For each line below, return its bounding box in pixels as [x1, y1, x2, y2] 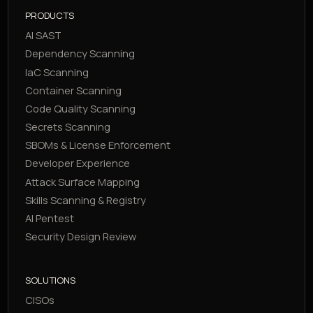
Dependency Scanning [25, 46, 136, 61]
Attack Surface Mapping [25, 174, 140, 189]
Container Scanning [25, 82, 122, 97]
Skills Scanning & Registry [25, 192, 147, 207]
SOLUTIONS [25, 273, 76, 286]
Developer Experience [25, 156, 131, 170]
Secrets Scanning [25, 119, 111, 134]
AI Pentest [25, 211, 75, 226]
